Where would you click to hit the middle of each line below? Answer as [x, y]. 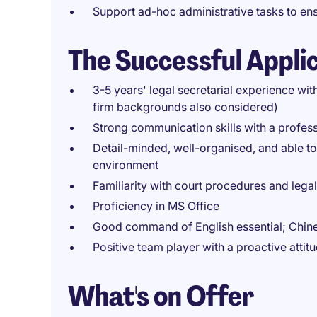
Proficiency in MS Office [156, 206]
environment [126, 165]
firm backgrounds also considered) [185, 107]
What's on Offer [161, 296]
